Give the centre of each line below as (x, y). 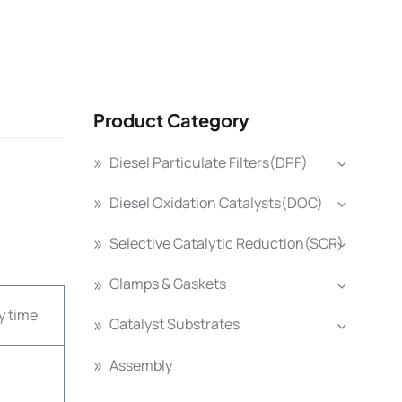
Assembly (141, 365)
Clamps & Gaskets (168, 284)
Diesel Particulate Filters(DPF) (209, 162)
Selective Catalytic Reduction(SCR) (227, 243)
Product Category (171, 120)
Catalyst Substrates (175, 324)
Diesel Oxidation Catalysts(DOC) (216, 202)
